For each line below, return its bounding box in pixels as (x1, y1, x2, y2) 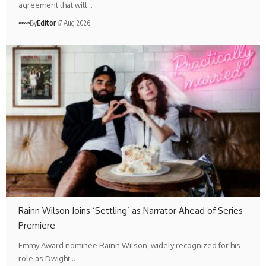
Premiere (18, 220, 56, 232)
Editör (37, 18, 56, 27)
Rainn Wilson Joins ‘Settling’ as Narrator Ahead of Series (18, 205, 243, 217)
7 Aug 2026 (59, 18, 91, 27)
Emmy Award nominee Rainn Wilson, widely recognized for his (18, 240, 241, 251)
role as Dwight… (18, 254, 76, 264)
